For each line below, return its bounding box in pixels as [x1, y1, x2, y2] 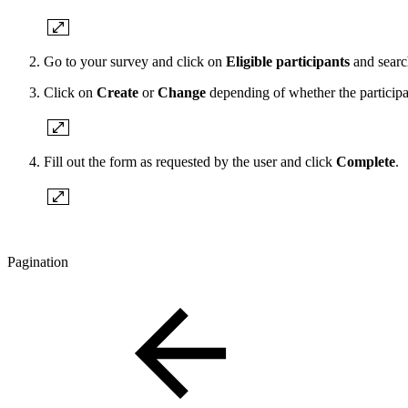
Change [158, 84, 206, 100]
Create [97, 84, 138, 100]
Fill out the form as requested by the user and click [44, 153, 336, 169]
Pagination [7, 253, 68, 270]
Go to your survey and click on [44, 53, 226, 69]
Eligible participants [226, 53, 350, 69]
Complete [336, 153, 395, 169]
